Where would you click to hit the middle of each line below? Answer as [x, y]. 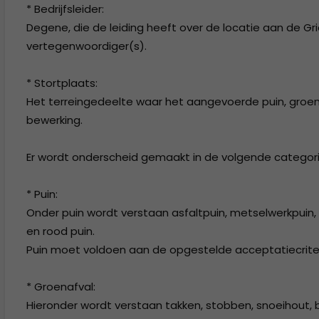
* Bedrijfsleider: [65, 9]
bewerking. [54, 120]
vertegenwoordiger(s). [87, 46]
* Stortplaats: [62, 83]
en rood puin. [61, 231]
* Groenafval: [61, 287]
